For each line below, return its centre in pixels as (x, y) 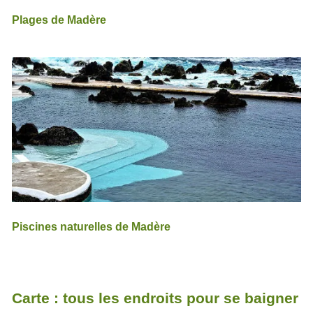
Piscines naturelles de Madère (91, 227)
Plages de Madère (59, 20)
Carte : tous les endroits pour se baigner (155, 298)
